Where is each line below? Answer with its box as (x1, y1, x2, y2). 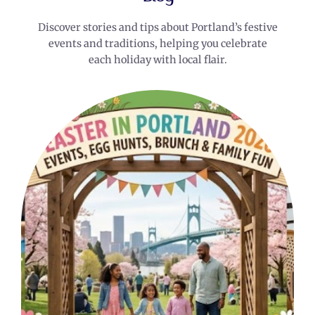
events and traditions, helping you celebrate (48, 37, 267, 50)
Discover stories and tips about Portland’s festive (37, 20, 278, 34)
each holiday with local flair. (88, 53, 227, 66)
